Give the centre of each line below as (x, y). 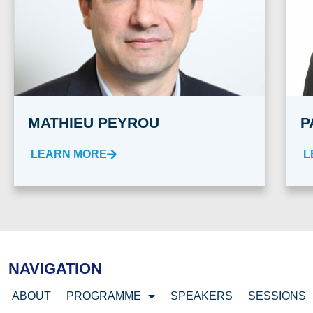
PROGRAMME (104, 296)
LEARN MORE (69, 154)
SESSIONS (277, 296)
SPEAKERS (202, 296)
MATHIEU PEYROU (94, 123)
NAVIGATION (55, 269)
